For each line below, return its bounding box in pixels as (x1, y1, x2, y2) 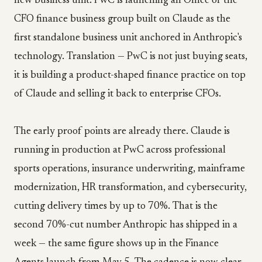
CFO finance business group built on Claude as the (14, 14, 230, 25)
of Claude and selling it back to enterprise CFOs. (14, 89, 221, 99)
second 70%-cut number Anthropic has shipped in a (14, 220, 237, 230)
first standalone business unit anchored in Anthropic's (14, 33, 242, 43)
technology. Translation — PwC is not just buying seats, (14, 51, 247, 62)
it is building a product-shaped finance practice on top (14, 70, 246, 81)
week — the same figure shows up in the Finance (14, 239, 219, 249)
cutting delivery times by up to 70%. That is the (14, 201, 218, 212)
